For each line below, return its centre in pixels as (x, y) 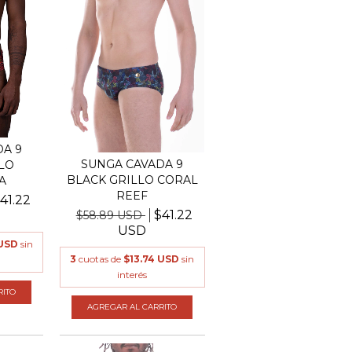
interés (132, 274)
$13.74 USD (152, 258)
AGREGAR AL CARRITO (132, 306)
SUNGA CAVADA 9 (132, 164)
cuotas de (101, 258)
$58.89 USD (110, 215)
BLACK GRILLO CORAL (132, 180)
